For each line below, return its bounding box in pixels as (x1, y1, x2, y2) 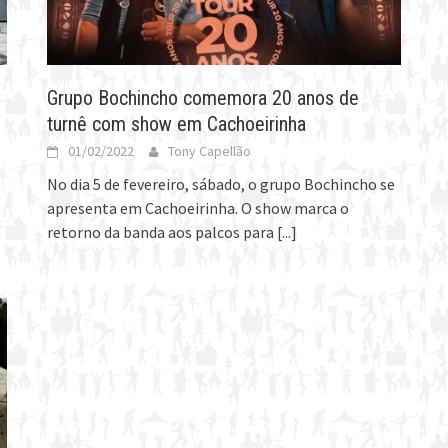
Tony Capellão (168, 142, 252, 161)
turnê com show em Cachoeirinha (47, 112, 307, 137)
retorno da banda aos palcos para (47, 222, 278, 243)
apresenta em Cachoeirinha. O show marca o (47, 198, 350, 219)
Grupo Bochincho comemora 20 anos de (47, 86, 360, 111)
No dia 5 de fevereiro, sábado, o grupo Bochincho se (47, 174, 396, 195)
